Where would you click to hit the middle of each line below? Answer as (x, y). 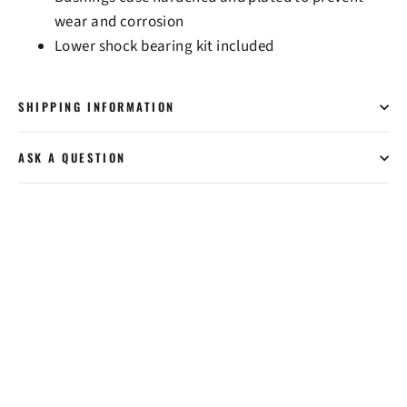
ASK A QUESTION (72, 158)
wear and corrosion (119, 22)
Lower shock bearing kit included (164, 47)
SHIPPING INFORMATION (97, 107)
